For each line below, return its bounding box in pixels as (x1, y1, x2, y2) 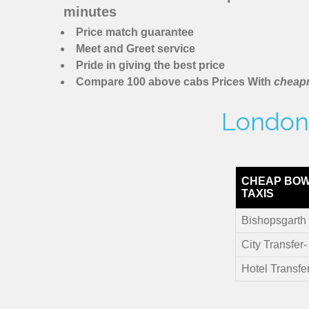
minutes (63, 4, 117, 20)
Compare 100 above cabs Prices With (76, 76, 274, 88)
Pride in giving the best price (76, 59, 225, 72)
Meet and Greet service (76, 43, 195, 55)
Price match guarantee (76, 26, 194, 39)
